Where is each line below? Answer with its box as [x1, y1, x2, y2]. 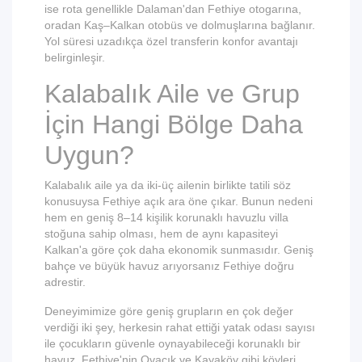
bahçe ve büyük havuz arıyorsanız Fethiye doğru [44, 259, 294, 272]
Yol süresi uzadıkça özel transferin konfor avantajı [44, 35, 298, 48]
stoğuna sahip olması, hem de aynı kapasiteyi [44, 227, 278, 240]
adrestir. [44, 276, 86, 288]
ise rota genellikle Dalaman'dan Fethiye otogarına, [44, 2, 301, 15]
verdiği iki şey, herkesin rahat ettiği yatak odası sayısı [44, 321, 315, 334]
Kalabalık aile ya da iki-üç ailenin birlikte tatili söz [44, 179, 291, 192]
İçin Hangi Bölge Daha [44, 110, 303, 139]
